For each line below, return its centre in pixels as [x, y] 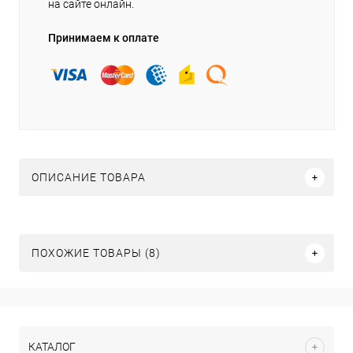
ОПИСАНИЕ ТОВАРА [89, 178]
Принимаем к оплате [104, 38]
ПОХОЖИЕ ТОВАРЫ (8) [96, 253]
